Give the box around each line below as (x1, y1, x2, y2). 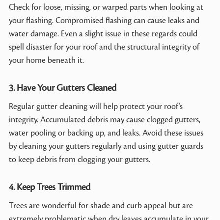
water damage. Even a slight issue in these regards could (8, 29, 197, 38)
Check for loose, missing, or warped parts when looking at (8, 2, 203, 12)
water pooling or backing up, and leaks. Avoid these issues (8, 128, 203, 137)
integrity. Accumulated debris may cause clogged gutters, (8, 115, 200, 124)
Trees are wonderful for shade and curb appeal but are (8, 201, 193, 210)
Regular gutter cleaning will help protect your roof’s (8, 102, 183, 111)
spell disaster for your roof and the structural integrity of (8, 42, 199, 52)
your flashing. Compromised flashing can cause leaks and (8, 16, 199, 25)
